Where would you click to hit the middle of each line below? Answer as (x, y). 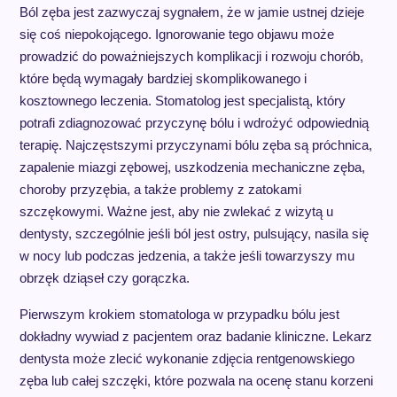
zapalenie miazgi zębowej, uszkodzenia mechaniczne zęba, (192, 167)
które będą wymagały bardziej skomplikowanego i (163, 78)
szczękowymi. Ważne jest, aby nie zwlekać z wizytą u (176, 211)
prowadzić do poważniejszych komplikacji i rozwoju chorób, (191, 56)
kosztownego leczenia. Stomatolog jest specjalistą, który (182, 101)
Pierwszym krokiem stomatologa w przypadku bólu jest (179, 314)
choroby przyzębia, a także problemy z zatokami (160, 189)
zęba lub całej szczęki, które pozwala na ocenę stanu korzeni (196, 381)
